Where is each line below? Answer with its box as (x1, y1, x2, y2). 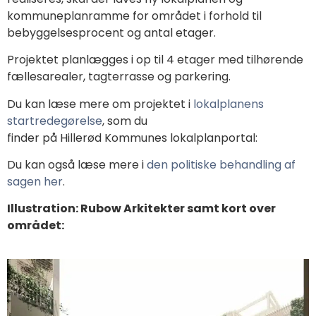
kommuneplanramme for (7, 7, 152, 24)
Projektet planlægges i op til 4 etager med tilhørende (7, 51, 303, 68)
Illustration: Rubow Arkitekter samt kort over (7, 200, 276, 217)
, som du (102, 112, 147, 129)
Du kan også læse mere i (7, 157, 147, 173)
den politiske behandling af (147, 157, 296, 173)
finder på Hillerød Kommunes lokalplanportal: (7, 129, 257, 146)
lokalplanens (193, 95, 264, 112)
